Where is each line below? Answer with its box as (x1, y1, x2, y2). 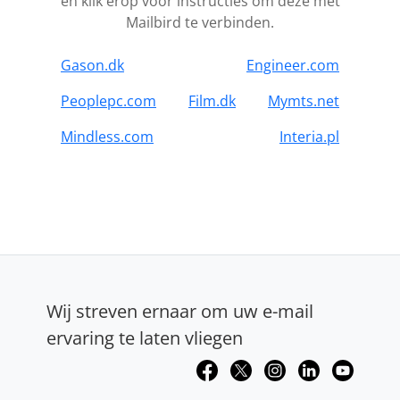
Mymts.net (268, 90, 339, 111)
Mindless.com (61, 126, 154, 146)
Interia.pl (279, 126, 339, 146)
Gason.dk (61, 54, 124, 75)
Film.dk (188, 90, 236, 111)
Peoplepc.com (61, 90, 156, 111)
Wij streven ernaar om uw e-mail (46, 298, 313, 323)
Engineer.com (246, 54, 339, 75)
